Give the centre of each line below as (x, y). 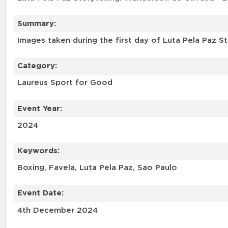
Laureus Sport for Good (65, 83)
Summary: (36, 23)
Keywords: (38, 151)
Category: (37, 66)
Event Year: (39, 108)
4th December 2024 (57, 210)
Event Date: (40, 193)
